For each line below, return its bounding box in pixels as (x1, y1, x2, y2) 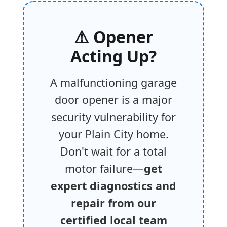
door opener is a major (55, 92, 172, 107)
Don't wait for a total (60, 144, 167, 159)
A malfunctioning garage (50, 75, 177, 90)
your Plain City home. (58, 127, 169, 142)
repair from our (71, 196, 156, 211)
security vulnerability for (51, 109, 176, 125)
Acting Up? (70, 45, 157, 67)
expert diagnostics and (51, 178, 176, 194)
